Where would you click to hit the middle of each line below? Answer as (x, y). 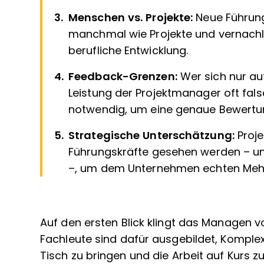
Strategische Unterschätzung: (153, 136)
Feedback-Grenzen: (124, 77)
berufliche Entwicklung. (128, 51)
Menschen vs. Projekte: (132, 18)
